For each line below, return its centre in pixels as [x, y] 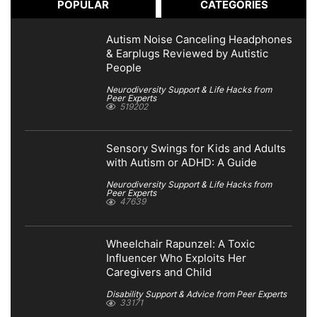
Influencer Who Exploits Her [176, 259]
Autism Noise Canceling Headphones [199, 39]
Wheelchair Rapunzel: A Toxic [180, 244]
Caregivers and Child [159, 273]
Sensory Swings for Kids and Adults [196, 149]
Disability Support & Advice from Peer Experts [196, 294]
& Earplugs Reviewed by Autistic [187, 53]
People [124, 68]
